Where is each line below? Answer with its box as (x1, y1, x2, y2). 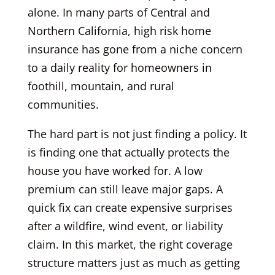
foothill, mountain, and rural (27, 78, 174, 93)
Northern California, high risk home (27, 23, 211, 38)
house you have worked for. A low (27, 163, 203, 178)
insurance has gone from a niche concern (27, 41, 242, 56)
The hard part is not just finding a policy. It (27, 126, 247, 141)
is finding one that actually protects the (27, 144, 230, 160)
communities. (27, 96, 99, 112)
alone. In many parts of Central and (27, 4, 210, 20)
